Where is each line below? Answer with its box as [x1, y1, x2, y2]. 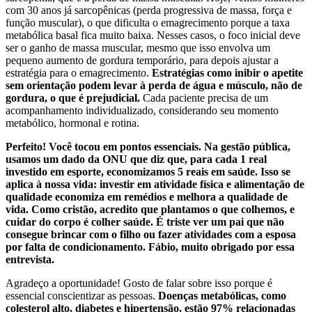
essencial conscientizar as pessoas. [6, 290, 158, 302]
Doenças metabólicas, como [158, 290, 286, 302]
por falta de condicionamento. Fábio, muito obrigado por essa [6, 241, 295, 253]
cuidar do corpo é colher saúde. [6, 216, 153, 228]
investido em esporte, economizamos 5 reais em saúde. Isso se [6, 166, 290, 178]
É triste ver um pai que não [156, 216, 284, 228]
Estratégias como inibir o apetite [152, 67, 303, 79]
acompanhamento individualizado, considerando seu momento [6, 104, 279, 117]
